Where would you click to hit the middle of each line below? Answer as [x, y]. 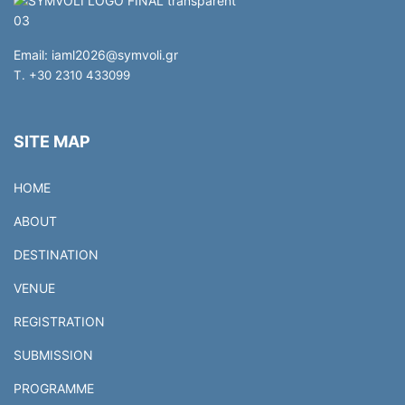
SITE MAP [52, 141]
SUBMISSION [53, 354]
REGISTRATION [59, 321]
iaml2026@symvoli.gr [115, 54]
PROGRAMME [54, 388]
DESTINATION [56, 254]
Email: [33, 54]
